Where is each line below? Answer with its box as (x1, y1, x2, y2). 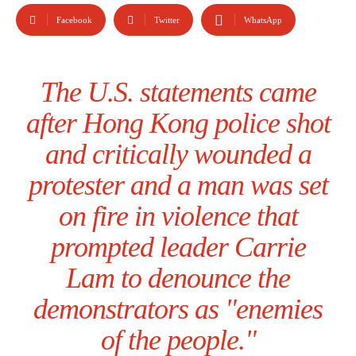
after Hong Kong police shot (25, 107, 331, 140)
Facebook (56, 15, 92, 25)
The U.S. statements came (40, 76, 316, 109)
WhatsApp (244, 15, 282, 25)
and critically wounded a (44, 138, 311, 171)
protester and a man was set (28, 169, 328, 202)
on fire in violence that (58, 200, 298, 233)
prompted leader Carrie (50, 231, 306, 264)
